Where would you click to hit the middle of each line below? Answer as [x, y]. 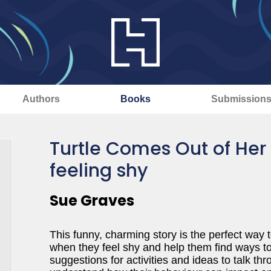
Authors [41, 99]
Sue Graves [92, 201]
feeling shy [99, 171]
